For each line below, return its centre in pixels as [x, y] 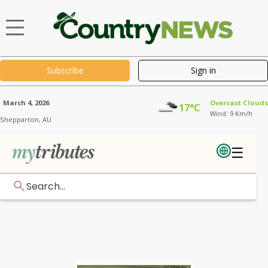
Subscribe [65, 71]
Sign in [203, 71]
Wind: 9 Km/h [231, 113]
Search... [46, 186]
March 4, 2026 [26, 102]
